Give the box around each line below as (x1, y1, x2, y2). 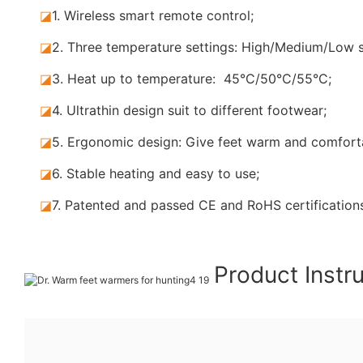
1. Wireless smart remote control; (52, 7, 254, 24)
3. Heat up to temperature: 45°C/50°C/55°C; (52, 70, 332, 88)
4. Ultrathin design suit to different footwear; (52, 102, 327, 119)
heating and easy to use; (109, 165, 260, 182)
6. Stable (52, 165, 110, 182)
